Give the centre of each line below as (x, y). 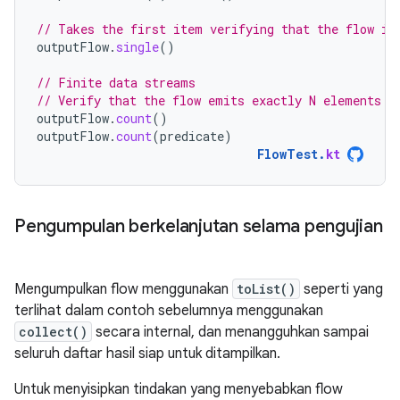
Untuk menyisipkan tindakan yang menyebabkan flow (179, 389)
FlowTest (287, 154)
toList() (266, 288)
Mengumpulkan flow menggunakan (123, 289)
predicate (192, 136)
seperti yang (342, 289)
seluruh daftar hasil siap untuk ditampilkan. (147, 353)
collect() (53, 331)
